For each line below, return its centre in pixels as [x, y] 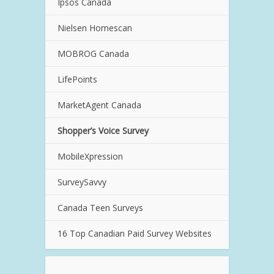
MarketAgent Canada [99, 105]
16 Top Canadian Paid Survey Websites [135, 233]
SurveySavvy [82, 182]
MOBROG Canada [93, 53]
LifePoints [77, 79]
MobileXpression [90, 156]
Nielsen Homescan [95, 28]
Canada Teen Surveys [100, 207]
